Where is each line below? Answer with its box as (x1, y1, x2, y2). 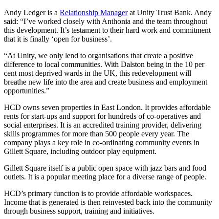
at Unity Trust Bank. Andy (128, 8, 212, 17)
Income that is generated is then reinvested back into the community (4, 197, 212, 206)
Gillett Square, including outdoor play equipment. (4, 147, 156, 155)
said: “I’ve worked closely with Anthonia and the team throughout (4, 17, 207, 25)
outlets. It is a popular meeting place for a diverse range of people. (4, 172, 206, 181)
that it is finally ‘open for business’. (4, 34, 112, 43)
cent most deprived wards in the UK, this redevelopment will (4, 68, 191, 77)
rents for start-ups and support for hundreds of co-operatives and (4, 111, 201, 120)
